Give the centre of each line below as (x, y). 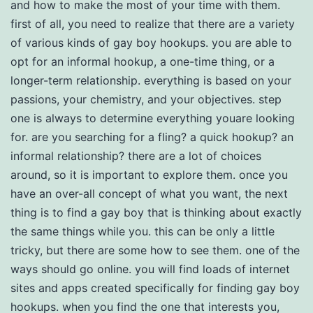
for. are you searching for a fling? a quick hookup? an (152, 137)
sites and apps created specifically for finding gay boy (155, 288)
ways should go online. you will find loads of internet (150, 269)
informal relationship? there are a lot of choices (136, 156)
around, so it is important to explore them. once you (149, 175)
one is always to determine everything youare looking (153, 118)
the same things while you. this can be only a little (143, 231)
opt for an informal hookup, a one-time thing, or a (143, 61)
